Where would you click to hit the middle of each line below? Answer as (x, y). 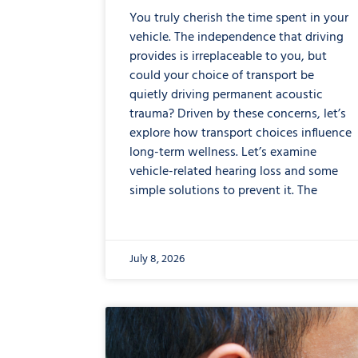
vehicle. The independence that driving (237, 37)
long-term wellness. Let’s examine (223, 152)
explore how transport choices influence (241, 133)
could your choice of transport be (222, 76)
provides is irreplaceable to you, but (228, 56)
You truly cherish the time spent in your (239, 18)
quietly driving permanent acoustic (226, 95)
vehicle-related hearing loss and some (234, 171)
